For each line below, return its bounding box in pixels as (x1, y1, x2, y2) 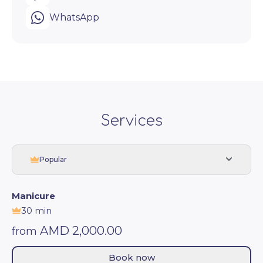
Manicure (12, 190, 55, 201)
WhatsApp (49, 11, 99, 23)
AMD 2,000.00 (40, 223, 122, 238)
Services (100, 112, 163, 129)
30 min (21, 204, 52, 216)
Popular (39, 154, 67, 164)
